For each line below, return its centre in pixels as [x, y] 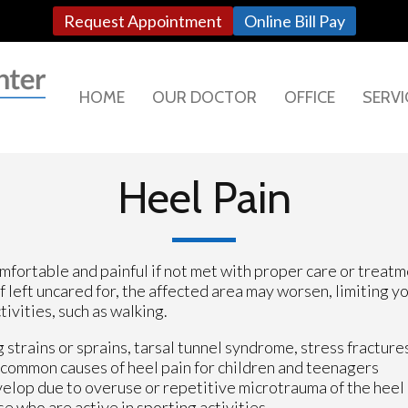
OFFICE [310, 97]
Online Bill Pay [294, 20]
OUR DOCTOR [204, 97]
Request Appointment [143, 20]
